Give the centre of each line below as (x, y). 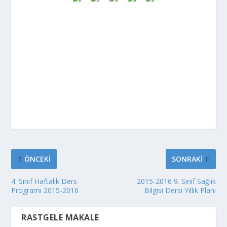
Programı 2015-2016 (45, 190)
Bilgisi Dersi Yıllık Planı (180, 190)
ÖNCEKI (38, 159)
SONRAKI (187, 159)
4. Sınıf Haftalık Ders (44, 181)
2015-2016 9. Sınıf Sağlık (176, 181)
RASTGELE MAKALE (60, 217)
